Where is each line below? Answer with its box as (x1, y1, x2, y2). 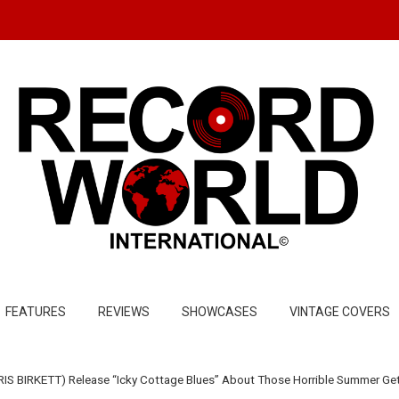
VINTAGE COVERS (289, 305, 390, 319)
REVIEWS (98, 305, 150, 319)
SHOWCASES (182, 305, 257, 319)
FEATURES (5, 305, 66, 319)
